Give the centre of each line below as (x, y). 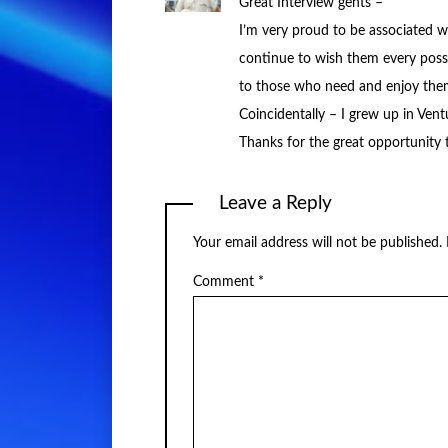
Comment (225, 281)
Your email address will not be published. (317, 243)
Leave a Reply (275, 203)
